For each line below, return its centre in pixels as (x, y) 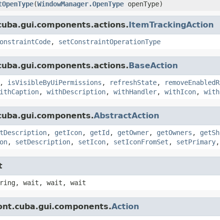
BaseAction (153, 65)
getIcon (68, 132)
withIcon (180, 92)
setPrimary (196, 142)
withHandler (135, 92)
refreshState (133, 82)
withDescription (76, 92)
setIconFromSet (141, 142)
